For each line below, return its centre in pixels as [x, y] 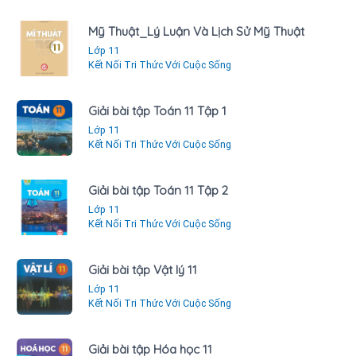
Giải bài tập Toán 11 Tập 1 [157, 110]
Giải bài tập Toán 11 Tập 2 [158, 190]
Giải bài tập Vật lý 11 [143, 269]
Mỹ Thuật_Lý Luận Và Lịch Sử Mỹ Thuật [196, 31]
